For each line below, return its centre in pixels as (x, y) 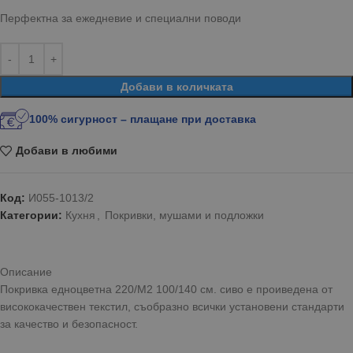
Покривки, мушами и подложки (184, 215)
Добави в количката (176, 86)
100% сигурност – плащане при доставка (143, 119)
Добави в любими (66, 150)
